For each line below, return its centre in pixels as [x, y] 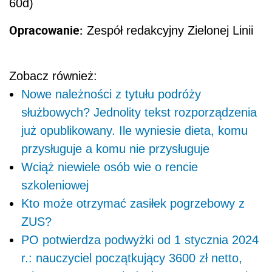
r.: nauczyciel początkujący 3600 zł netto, [132, 258]
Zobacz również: [53, 76]
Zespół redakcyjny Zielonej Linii [168, 30]
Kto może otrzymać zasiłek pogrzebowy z [133, 203]
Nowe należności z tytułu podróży [111, 94]
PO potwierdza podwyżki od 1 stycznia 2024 [140, 240]
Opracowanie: [46, 30]
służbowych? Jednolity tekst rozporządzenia [139, 112]
